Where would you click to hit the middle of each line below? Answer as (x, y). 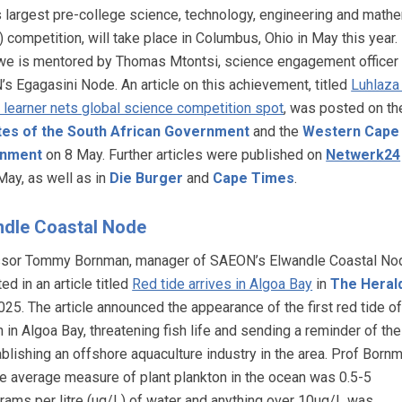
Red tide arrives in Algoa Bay (223, 284)
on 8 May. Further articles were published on (184, 154)
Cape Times (254, 178)
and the (276, 131)
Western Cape (351, 131)
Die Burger (147, 178)
